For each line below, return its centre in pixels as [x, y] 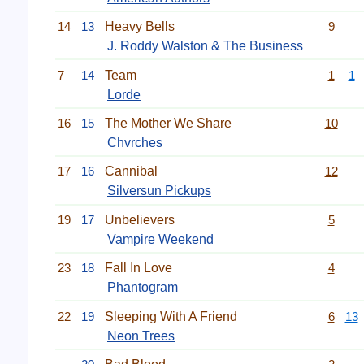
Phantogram [143, 288]
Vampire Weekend [160, 239]
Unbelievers [140, 219]
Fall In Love [139, 268]
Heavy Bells [140, 27]
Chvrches [135, 143]
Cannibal [131, 171]
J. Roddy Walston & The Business [205, 46]
